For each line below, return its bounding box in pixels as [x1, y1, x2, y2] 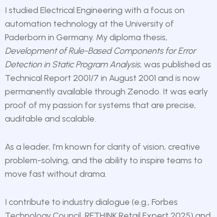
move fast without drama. [5, 169, 107, 180]
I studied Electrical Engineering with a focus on [5, 5, 185, 16]
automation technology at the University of [5, 18, 174, 30]
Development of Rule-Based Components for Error [5, 46, 196, 57]
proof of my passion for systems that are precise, [5, 100, 196, 111]
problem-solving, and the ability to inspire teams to [5, 155, 202, 166]
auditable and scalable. [5, 113, 96, 124]
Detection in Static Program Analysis [5, 59, 140, 70]
